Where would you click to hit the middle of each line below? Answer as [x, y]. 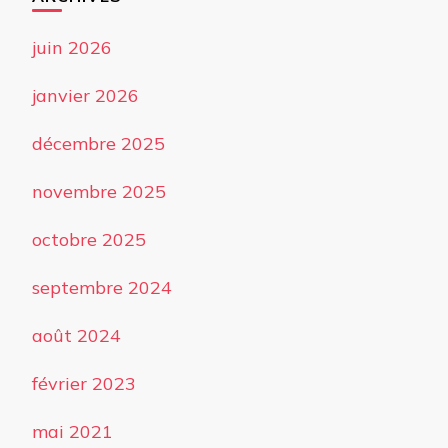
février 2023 [84, 384]
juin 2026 [72, 48]
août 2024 [76, 336]
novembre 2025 [99, 192]
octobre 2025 [89, 240]
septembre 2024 [102, 288]
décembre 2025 [98, 144]
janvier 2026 [85, 96]
